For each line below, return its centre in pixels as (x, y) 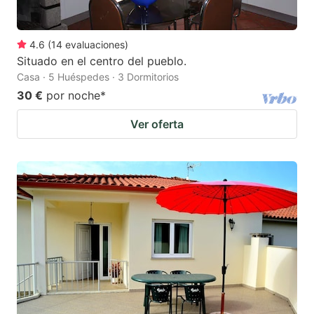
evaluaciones (95, 44)
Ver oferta (157, 124)
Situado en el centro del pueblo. (102, 61)
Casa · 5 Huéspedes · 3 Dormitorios (98, 76)
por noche (73, 95)
